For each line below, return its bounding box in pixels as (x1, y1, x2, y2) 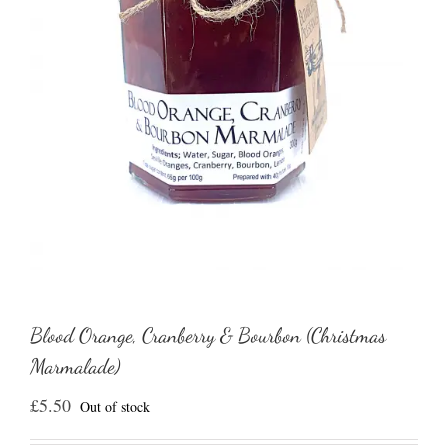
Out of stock (80, 397, 150, 416)
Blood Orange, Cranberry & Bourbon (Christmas (30, 323, 386, 348)
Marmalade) (30, 354, 121, 379)
